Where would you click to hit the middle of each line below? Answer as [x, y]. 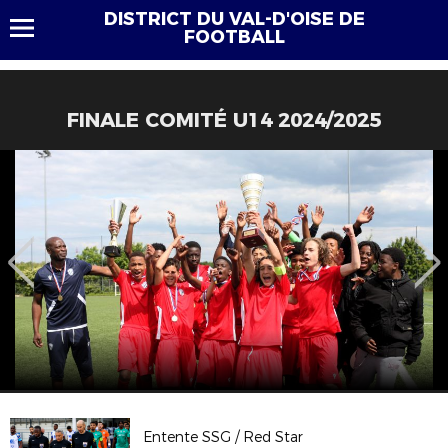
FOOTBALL [234, 37]
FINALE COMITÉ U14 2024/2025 [224, 120]
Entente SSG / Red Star [223, 437]
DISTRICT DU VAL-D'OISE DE [234, 19]
